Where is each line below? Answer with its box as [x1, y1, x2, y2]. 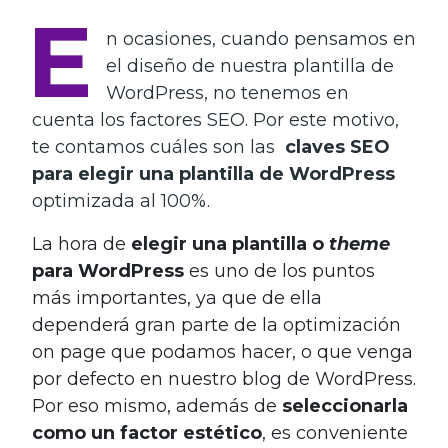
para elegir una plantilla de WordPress [32, 162, 395, 185]
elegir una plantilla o [131, 232, 329, 255]
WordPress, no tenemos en [106, 81, 349, 104]
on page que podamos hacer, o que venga [32, 340, 413, 363]
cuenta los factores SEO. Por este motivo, [32, 108, 399, 131]
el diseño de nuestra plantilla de [106, 54, 394, 77]
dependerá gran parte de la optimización [32, 313, 401, 336]
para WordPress [32, 259, 184, 282]
